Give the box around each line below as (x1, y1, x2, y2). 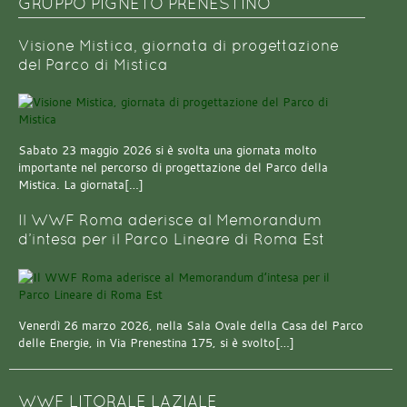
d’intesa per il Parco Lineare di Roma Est (18, 231, 325, 249)
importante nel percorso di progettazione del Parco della (18, 160, 328, 176)
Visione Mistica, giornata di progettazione (18, 36, 339, 55)
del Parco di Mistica (18, 55, 168, 74)
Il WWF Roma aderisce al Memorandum (18, 212, 322, 230)
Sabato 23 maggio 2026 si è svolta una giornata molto (18, 143, 317, 159)
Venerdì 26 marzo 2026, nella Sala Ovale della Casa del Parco (18, 318, 363, 334)
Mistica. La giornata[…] (18, 177, 144, 194)
